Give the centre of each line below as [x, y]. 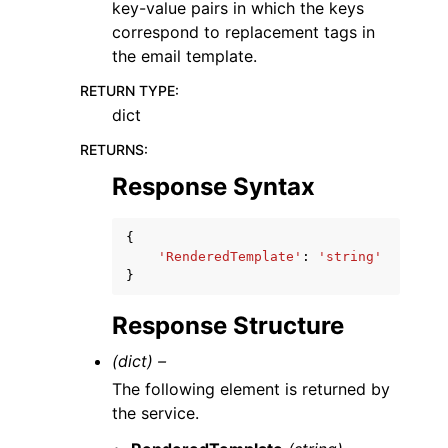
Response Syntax [213, 186]
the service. [155, 413]
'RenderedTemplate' [230, 256]
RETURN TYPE [127, 90]
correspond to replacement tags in [243, 32]
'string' [350, 256]
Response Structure [228, 325]
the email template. [184, 56]
